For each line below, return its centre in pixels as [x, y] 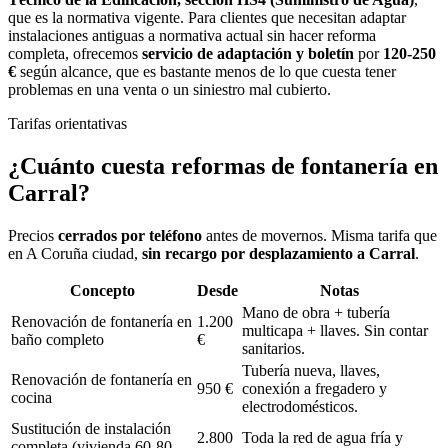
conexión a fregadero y [314, 388]
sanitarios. [273, 348]
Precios [33, 235]
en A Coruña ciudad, [73, 253]
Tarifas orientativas [67, 124]
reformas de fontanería [289, 165]
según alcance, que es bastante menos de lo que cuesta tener [206, 72]
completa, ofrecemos [75, 54]
